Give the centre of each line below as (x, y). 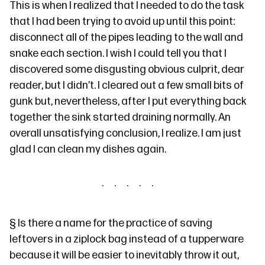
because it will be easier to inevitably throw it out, (124, 255)
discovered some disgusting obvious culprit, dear (127, 70)
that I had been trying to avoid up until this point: (122, 22)
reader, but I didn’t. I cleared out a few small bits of (127, 85)
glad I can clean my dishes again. (88, 149)
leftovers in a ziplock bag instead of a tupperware (127, 239)
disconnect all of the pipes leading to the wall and (126, 38)
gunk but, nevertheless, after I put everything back (128, 101)
